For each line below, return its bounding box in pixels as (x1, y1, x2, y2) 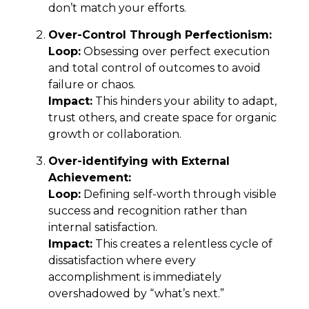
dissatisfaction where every (48, 253, 196, 267)
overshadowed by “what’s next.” (48, 286, 224, 300)
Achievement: (48, 170, 131, 184)
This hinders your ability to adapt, (92, 94, 277, 108)
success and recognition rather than (48, 203, 247, 217)
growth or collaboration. (48, 127, 181, 141)
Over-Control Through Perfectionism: (48, 28, 272, 41)
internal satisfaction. (48, 220, 157, 234)
